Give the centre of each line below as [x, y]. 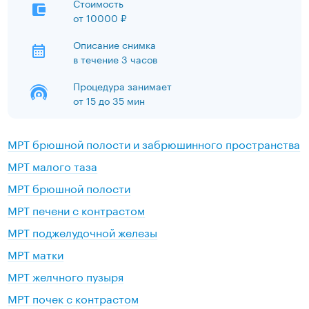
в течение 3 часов [116, 59]
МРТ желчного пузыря [66, 276]
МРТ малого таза [53, 166]
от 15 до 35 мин [109, 100]
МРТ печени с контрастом [77, 210]
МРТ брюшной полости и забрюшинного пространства [154, 143]
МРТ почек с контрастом [73, 298]
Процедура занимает [123, 86]
